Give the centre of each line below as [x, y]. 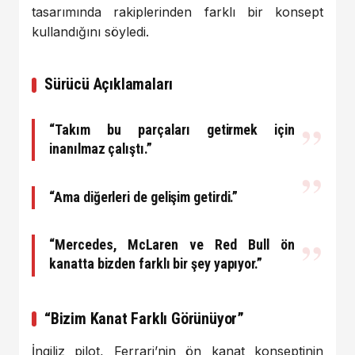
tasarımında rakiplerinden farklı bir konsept [177, 12]
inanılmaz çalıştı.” [101, 148]
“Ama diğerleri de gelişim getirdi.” [144, 197]
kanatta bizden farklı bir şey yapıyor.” [156, 264]
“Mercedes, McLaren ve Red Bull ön [172, 245]
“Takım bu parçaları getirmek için [172, 129]
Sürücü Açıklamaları [109, 84]
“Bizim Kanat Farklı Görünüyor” [144, 318]
